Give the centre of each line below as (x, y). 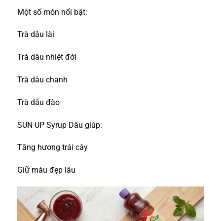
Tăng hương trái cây (53, 147)
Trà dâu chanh (42, 79)
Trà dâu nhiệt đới (47, 57)
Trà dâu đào (38, 102)
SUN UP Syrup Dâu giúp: (60, 125)
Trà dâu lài (36, 35)
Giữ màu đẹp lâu (46, 170)
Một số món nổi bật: (52, 12)
